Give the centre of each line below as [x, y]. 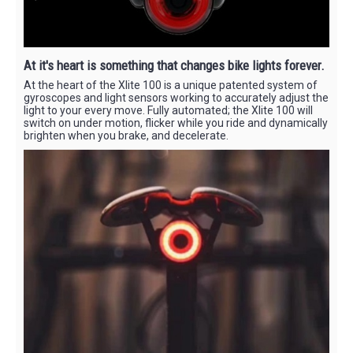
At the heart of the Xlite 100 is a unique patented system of [171, 85]
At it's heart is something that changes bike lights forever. [174, 66]
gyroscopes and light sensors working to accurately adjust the [176, 98]
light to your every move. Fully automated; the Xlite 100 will [168, 111]
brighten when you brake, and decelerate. [126, 136]
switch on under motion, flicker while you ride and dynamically [176, 123]
